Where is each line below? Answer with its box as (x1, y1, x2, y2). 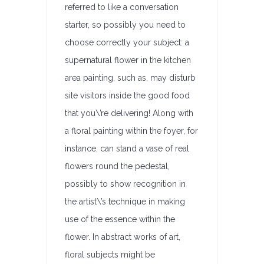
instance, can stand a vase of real (65, 144, 189, 153)
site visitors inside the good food (65, 91, 190, 100)
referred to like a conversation (65, 2, 179, 12)
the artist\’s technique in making (65, 197, 185, 206)
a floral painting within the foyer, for (65, 126, 198, 136)
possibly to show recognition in (65, 179, 186, 189)
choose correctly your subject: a (65, 38, 189, 47)
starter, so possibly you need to (65, 20, 186, 29)
